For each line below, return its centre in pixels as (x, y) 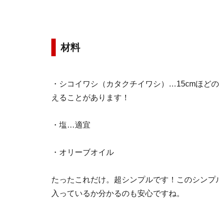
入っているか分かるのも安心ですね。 (118, 193)
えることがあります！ (90, 98)
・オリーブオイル (83, 152)
